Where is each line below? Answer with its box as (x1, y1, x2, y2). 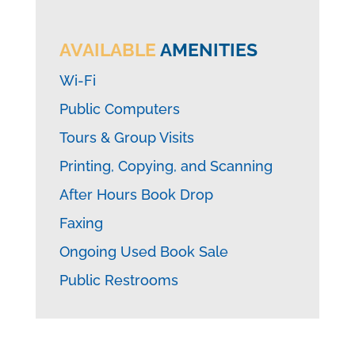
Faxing (59, 214, 103, 231)
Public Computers (59, 100, 180, 117)
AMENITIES (155, 38, 258, 60)
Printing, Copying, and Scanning (59, 157, 273, 174)
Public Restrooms (59, 271, 178, 288)
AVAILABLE (59, 38, 156, 60)
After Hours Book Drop (59, 185, 213, 203)
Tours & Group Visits (59, 128, 194, 146)
